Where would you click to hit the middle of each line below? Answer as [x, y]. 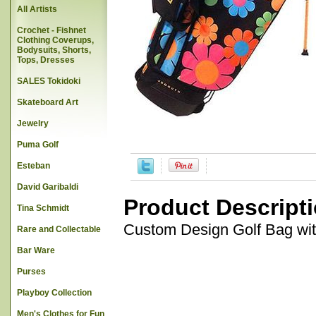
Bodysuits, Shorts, [54, 50]
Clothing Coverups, [55, 40]
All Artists [37, 9]
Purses [31, 272]
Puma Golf [38, 145]
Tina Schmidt [43, 208]
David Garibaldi [48, 187]
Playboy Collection [54, 293]
